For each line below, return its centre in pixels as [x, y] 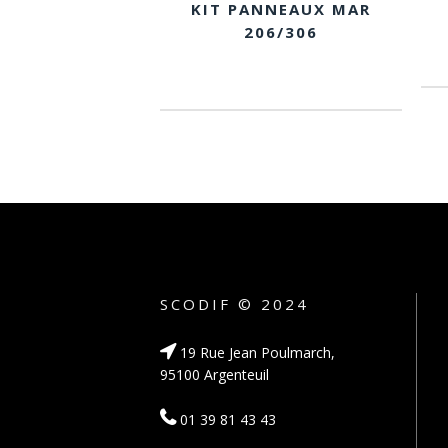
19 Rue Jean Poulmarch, [255, 352]
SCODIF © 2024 [234, 304]
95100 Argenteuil [214, 374]
